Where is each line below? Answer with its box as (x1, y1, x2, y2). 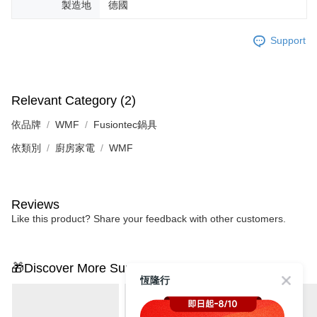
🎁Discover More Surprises (11, 260, 163, 275)
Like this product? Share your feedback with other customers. (11, 212, 286, 224)
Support (270, 35, 306, 47)
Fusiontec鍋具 (93, 118, 157, 130)
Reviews (11, 197, 59, 212)
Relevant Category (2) (11, 93, 136, 108)
